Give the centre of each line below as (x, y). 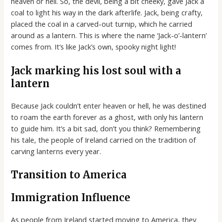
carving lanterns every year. (56, 151)
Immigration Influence (71, 197)
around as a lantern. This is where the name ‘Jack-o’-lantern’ (109, 35)
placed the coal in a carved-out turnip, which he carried (102, 24)
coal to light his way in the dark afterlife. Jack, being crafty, (107, 13)
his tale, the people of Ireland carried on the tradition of (104, 139)
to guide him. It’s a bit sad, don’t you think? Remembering (106, 128)
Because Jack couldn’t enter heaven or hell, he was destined (109, 105)
